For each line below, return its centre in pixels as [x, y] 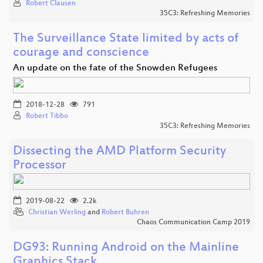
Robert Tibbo [47, 117]
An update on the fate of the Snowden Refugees [115, 69]
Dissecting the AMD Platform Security [119, 152]
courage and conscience [81, 53]
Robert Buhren [125, 213]
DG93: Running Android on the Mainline [126, 248]
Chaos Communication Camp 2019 [193, 223]
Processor [40, 166]
